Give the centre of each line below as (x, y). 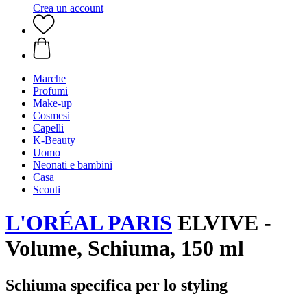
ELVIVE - (222, 223)
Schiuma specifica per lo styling (116, 285)
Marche (49, 78)
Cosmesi (51, 115)
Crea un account (68, 8)
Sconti (47, 189)
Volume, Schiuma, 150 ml (125, 248)
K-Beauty (54, 140)
